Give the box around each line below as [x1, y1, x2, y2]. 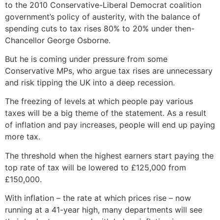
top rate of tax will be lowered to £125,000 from [5, 162, 186, 172]
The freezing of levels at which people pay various [5, 96, 193, 107]
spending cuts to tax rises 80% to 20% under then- [5, 23, 194, 33]
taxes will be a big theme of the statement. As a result [5, 108, 206, 118]
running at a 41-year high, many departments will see [5, 205, 202, 215]
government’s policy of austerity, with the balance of [5, 11, 200, 22]
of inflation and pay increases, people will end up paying [5, 120, 215, 130]
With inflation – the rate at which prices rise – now [5, 193, 191, 203]
